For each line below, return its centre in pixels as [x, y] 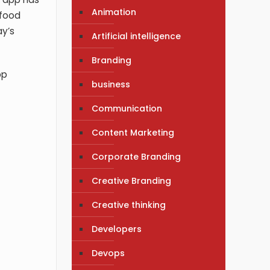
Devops [108, 253]
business [111, 84]
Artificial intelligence [137, 36]
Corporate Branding [137, 156]
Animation [114, 12]
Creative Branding [132, 181]
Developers [117, 229]
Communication [127, 108]
